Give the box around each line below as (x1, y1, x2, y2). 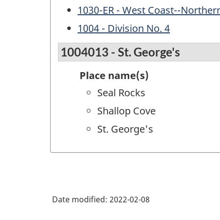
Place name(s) (80, 69, 149, 82)
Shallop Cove (97, 104, 156, 118)
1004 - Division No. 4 (78, 21, 170, 35)
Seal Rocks (97, 86, 145, 100)
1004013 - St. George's (60, 45, 180, 59)
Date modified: (52, 193, 110, 205)
